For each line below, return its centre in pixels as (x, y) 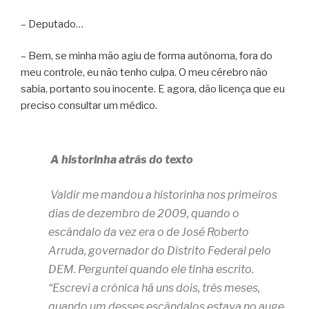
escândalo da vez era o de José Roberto (149, 232)
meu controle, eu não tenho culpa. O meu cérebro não (144, 73)
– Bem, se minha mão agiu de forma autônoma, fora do (147, 56)
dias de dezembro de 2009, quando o (144, 213)
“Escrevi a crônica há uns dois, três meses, (154, 288)
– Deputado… (52, 24)
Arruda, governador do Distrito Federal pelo (160, 250)
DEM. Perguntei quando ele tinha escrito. (151, 269)
